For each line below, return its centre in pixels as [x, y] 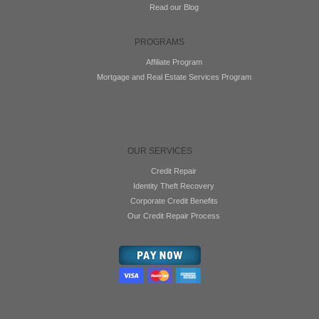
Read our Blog [174, 7]
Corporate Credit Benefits [174, 201]
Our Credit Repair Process [174, 216]
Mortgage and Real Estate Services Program [174, 77]
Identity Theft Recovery [174, 186]
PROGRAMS [159, 42]
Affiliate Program [174, 62]
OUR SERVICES [159, 151]
